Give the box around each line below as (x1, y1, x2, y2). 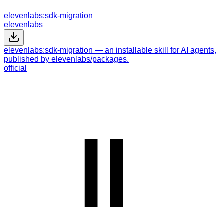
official (4, 63, 27, 72)
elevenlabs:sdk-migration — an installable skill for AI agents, (4, 45, 216, 54)
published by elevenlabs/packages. (4, 54, 129, 63)
